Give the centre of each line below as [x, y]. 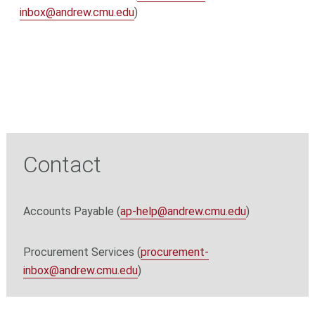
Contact [62, 165]
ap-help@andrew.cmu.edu [183, 212]
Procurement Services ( [82, 252]
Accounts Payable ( [71, 212]
